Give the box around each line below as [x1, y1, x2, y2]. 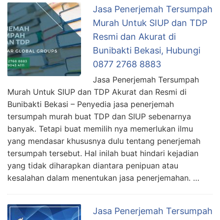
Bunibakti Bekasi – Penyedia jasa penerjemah [7, 99, 174, 110]
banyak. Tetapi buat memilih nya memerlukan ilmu [7, 124, 193, 134]
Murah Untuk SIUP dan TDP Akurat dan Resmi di [7, 87, 187, 97]
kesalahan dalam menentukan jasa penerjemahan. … [7, 173, 199, 183]
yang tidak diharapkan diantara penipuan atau [7, 161, 178, 171]
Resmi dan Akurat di [93, 31, 176, 42]
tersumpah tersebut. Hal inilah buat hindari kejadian [7, 148, 198, 159]
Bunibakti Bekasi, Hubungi [93, 45, 200, 56]
